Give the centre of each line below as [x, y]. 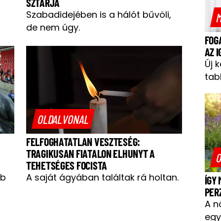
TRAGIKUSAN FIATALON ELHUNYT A [91, 154]
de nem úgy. [53, 28]
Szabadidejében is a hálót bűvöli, [99, 15]
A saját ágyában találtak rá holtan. [102, 178]
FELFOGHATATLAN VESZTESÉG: [83, 142]
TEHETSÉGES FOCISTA [67, 166]
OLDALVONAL [63, 119]
